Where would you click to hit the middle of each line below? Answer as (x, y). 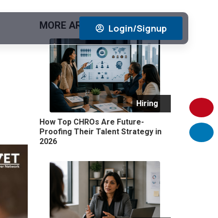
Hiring (147, 103)
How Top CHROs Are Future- (91, 122)
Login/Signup (138, 28)
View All (152, 25)
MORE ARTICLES (76, 25)
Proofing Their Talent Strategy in (100, 131)
